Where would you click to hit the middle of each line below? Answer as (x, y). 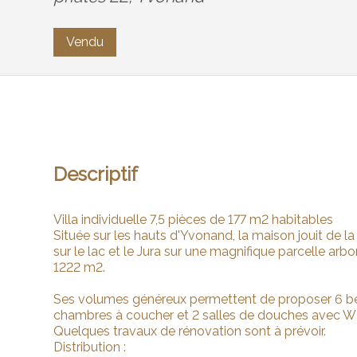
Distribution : (90, 347)
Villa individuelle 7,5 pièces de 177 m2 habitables (194, 220)
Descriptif (96, 174)
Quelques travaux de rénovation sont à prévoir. (190, 331)
